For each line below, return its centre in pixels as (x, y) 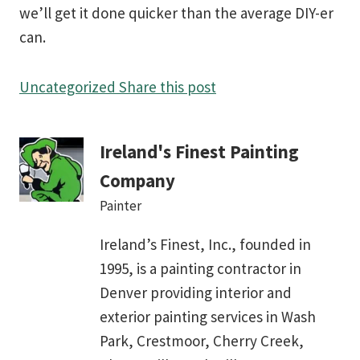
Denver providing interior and (196, 292)
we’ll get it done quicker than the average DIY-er (176, 13)
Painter (121, 205)
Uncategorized (67, 87)
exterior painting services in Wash (208, 316)
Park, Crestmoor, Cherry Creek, (202, 340)
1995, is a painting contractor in (200, 268)
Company (137, 180)
